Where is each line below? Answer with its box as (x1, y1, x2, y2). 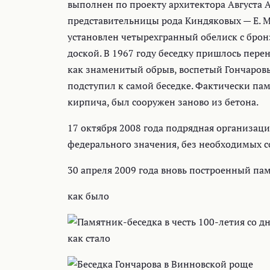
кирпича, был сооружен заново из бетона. (67, 95, 259, 108)
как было (67, 189, 109, 202)
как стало (67, 231, 110, 245)
